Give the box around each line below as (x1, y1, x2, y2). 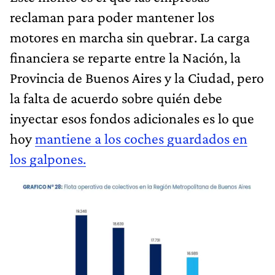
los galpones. (10, 150, 86, 168)
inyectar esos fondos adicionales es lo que (10, 110, 254, 127)
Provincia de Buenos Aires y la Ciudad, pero (10, 69, 264, 87)
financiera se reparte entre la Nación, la (10, 49, 241, 66)
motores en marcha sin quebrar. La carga (10, 29, 250, 46)
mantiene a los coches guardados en (35, 130, 247, 147)
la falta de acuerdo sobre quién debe (10, 90, 222, 107)
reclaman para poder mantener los (10, 9, 214, 26)
